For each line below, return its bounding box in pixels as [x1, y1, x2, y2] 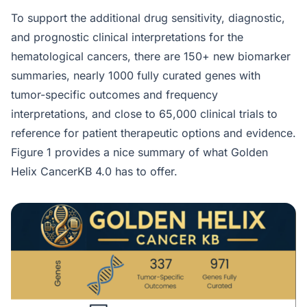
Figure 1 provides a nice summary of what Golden [11, 145, 268, 159]
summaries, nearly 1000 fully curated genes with [11, 68, 260, 82]
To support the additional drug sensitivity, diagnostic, [11, 10, 285, 25]
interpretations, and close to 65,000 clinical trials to [11, 106, 278, 121]
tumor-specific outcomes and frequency [11, 87, 218, 101]
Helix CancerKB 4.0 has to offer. [11, 164, 177, 178]
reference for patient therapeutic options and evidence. [11, 125, 296, 140]
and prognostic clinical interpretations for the [11, 29, 243, 44]
